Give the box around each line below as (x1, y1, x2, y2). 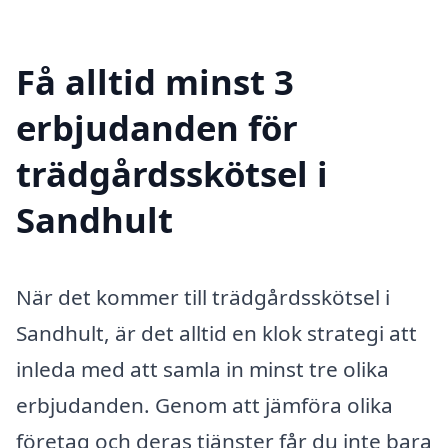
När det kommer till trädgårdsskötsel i (16, 283, 390, 312)
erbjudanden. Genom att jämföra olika (16, 391, 393, 420)
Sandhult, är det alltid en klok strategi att (16, 319, 417, 348)
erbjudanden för (16, 103, 298, 151)
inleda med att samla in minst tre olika (16, 355, 389, 384)
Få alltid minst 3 (16, 57, 294, 105)
